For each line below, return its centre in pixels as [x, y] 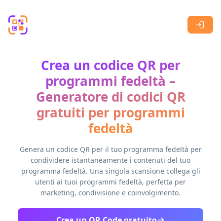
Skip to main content [42, 9]
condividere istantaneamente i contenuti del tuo [110, 160]
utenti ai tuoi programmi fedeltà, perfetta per [110, 182]
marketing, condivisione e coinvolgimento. [110, 193]
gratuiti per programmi [110, 112]
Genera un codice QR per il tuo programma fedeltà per [110, 149]
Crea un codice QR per [110, 65]
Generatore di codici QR [110, 97]
